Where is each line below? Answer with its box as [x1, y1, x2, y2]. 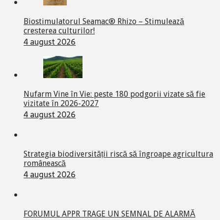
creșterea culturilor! [24, 26, 95, 35]
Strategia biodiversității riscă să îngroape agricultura [24, 149, 213, 159]
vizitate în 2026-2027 [24, 98, 99, 108]
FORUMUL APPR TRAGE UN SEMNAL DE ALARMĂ [24, 209, 195, 219]
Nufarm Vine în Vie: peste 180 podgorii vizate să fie [24, 89, 205, 99]
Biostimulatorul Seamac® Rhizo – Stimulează [24, 16, 184, 26]
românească [24, 158, 66, 168]
